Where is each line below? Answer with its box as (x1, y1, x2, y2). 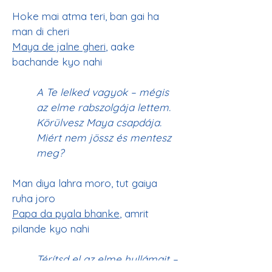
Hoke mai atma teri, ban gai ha (12, 10, 162, 22)
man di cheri (12, 25, 69, 38)
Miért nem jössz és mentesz (36, 131, 174, 144)
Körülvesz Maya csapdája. (36, 116, 165, 129)
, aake (106, 40, 138, 53)
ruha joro (12, 192, 55, 205)
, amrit (120, 207, 152, 220)
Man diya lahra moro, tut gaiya (12, 177, 160, 189)
